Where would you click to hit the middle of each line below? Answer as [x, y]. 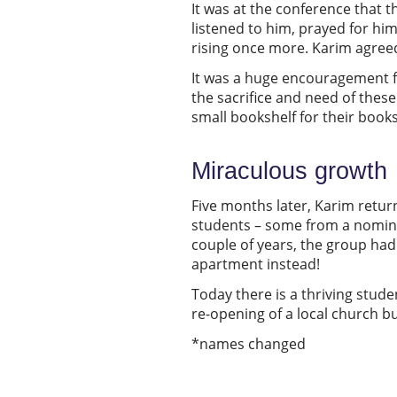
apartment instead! [256, 264]
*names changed [249, 343]
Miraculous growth [289, 170]
